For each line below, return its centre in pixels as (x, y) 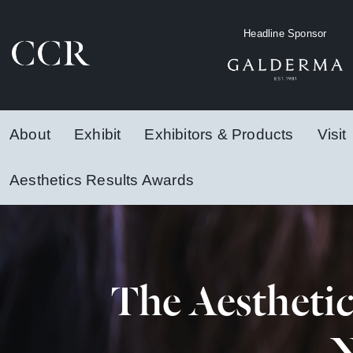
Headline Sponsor (285, 34)
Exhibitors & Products (219, 134)
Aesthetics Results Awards (102, 180)
